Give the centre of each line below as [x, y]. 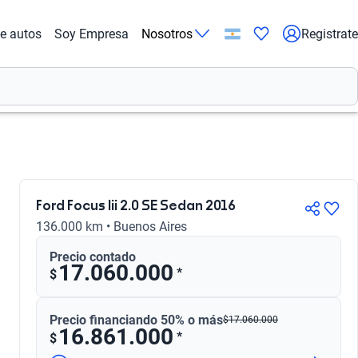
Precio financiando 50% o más [136, 320]
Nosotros [167, 34]
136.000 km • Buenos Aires [111, 227]
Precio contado [93, 257]
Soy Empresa [91, 34]
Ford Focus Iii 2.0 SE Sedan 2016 [136, 206]
